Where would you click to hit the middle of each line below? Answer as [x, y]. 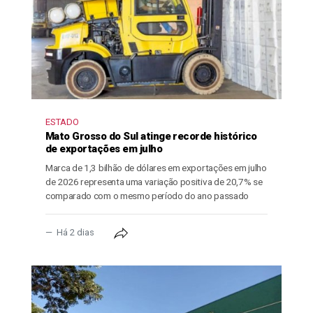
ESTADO [62, 122]
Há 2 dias [75, 233]
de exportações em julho [104, 149]
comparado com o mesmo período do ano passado [147, 196]
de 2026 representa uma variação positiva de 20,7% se [154, 182]
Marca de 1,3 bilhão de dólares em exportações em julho [156, 168]
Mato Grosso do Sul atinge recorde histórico [151, 137]
